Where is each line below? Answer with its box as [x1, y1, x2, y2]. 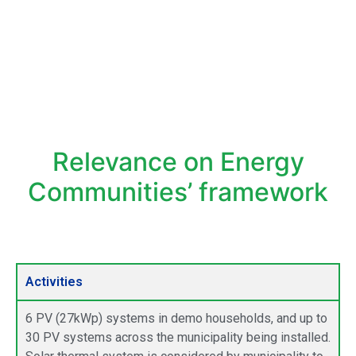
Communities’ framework [28, 176, 328, 207]
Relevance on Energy [52, 145, 304, 177]
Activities [25, 273, 83, 289]
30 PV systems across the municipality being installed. [25, 329, 331, 345]
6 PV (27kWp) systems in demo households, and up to [25, 310, 327, 326]
